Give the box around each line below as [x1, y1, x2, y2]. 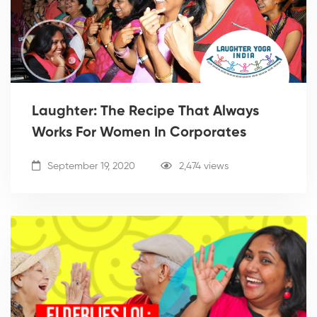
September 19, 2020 [45, 161, 135, 172]
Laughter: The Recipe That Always [32, 105, 259, 120]
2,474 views [179, 161, 229, 172]
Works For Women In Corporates [32, 126, 246, 141]
